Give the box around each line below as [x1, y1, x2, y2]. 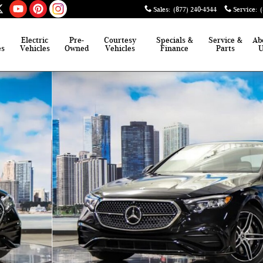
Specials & [156, 36, 193, 45]
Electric [21, 36, 49, 45]
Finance [160, 44, 189, 53]
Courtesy [104, 36, 137, 45]
